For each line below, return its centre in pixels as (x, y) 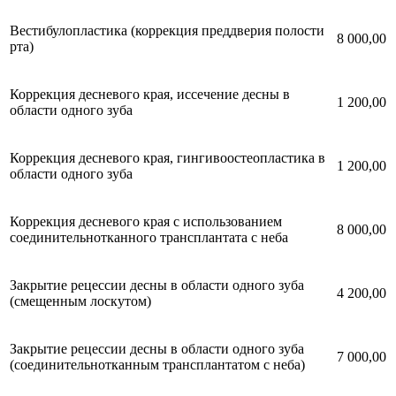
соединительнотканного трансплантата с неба (149, 237)
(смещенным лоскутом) (80, 301)
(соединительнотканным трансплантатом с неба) (157, 364)
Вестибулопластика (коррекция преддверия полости (167, 30)
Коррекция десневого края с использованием (146, 221)
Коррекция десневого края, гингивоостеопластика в (168, 157)
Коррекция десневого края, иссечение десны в (150, 94)
